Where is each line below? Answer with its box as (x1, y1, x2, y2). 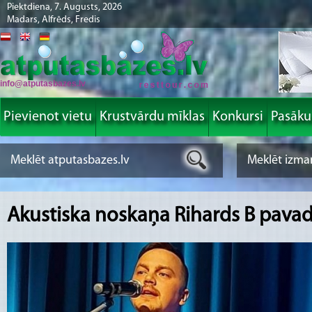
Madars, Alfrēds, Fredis (7, 15, 100, 25)
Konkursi (212, 110, 263, 124)
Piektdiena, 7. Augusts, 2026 (7, 2, 122, 13)
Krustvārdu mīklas (100, 110, 205, 124)
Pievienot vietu (3, 110, 92, 124)
